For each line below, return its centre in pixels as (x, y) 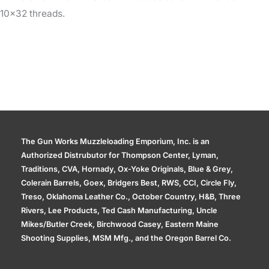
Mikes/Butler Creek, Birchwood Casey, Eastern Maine (120, 225)
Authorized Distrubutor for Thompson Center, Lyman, (120, 156)
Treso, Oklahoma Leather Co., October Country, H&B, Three (131, 197)
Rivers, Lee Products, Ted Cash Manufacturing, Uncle (119, 211)
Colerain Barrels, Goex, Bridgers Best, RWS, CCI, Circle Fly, (129, 183)
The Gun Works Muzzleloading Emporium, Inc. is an (115, 142)
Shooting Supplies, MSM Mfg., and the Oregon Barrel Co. (126, 238)
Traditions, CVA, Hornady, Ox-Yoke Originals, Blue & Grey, (127, 169)
